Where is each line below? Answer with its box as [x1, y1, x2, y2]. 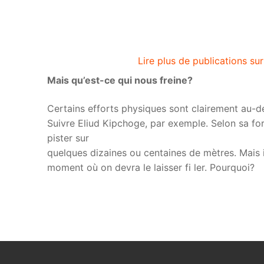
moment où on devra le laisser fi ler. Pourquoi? [47, 161, 255, 173]
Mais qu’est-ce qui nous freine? [47, 74, 193, 87]
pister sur [47, 131, 89, 144]
